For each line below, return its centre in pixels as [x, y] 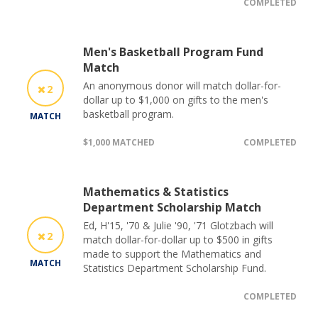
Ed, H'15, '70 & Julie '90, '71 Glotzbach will [178, 225]
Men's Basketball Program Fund [173, 51]
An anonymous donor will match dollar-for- [182, 85]
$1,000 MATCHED [119, 142]
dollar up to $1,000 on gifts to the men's [176, 99]
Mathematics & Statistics [156, 191]
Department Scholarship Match [172, 207]
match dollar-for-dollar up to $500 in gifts [178, 239]
